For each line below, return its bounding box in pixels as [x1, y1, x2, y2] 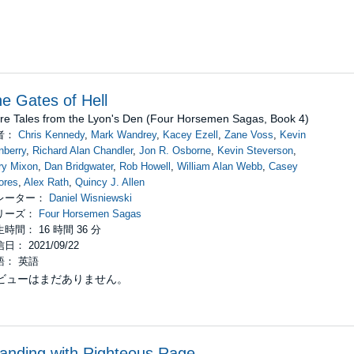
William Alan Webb [176, 160, 262, 172]
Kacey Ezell [162, 128, 218, 141]
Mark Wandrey [90, 128, 156, 141]
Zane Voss [224, 128, 273, 141]
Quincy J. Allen [74, 175, 145, 188]
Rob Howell [119, 160, 171, 172]
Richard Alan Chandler [32, 144, 133, 156]
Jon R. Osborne [138, 144, 211, 156]
